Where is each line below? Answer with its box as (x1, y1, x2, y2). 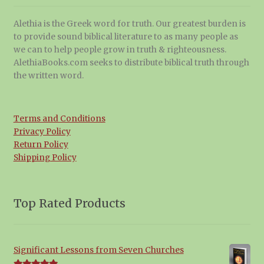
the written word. (13, 71, 84, 81)
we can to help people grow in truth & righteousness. (13, 45, 226, 55)
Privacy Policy (13, 127, 71, 137)
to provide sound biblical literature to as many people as (13, 32, 238, 42)
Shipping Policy (13, 153, 77, 163)
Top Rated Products (13, 196, 126, 210)
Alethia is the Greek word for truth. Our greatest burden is (13, 19, 246, 29)
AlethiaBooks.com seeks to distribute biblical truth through (13, 58, 249, 68)
